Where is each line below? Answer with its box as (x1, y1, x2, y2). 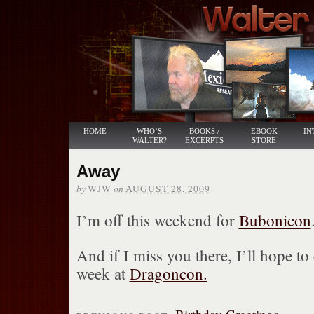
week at (76, 263, 130, 284)
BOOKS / (189, 127, 219, 135)
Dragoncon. (129, 263, 207, 284)
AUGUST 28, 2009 (125, 182, 210, 195)
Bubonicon (238, 210, 311, 231)
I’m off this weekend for (76, 210, 239, 231)
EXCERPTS (184, 136, 224, 144)
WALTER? (132, 136, 167, 144)
